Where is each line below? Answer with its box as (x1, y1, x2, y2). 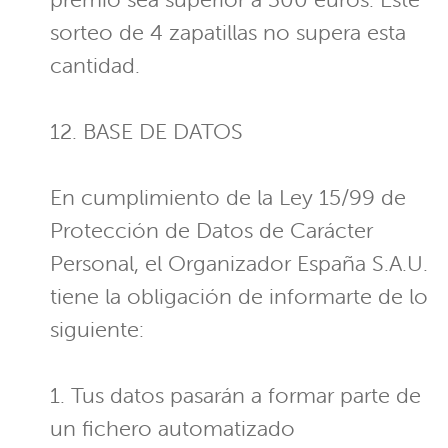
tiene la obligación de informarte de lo (50, 283, 428, 311)
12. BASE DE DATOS (50, 118, 243, 146)
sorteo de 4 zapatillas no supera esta (50, 19, 406, 47)
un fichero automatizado (50, 415, 295, 443)
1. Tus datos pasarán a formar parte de (50, 382, 421, 410)
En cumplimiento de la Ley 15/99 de (50, 184, 406, 212)
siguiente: (50, 316, 144, 344)
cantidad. (50, 52, 140, 80)
